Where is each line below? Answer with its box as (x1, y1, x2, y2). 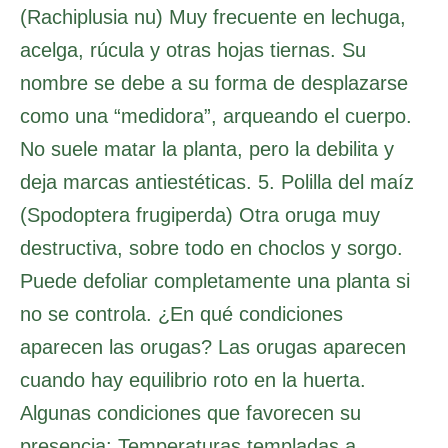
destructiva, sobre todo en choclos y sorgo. (20, 236, 403, 259)
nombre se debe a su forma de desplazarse (20, 71, 408, 94)
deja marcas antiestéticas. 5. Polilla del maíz (20, 170, 414, 193)
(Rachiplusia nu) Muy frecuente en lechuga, (20, 5, 406, 28)
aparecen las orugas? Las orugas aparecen (20, 335, 406, 358)
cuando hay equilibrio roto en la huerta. (20, 368, 366, 391)
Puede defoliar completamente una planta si (20, 269, 410, 292)
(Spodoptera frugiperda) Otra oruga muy (20, 203, 380, 226)
